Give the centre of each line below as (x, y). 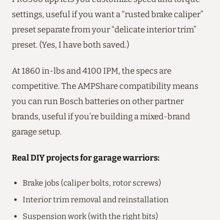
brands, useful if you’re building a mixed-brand (101, 116)
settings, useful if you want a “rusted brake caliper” (108, 14)
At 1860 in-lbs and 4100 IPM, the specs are (92, 70)
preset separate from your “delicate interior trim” (104, 29)
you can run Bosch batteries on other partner (98, 101)
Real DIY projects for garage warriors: (86, 157)
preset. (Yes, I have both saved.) (70, 44)
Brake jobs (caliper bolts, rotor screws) (92, 183)
